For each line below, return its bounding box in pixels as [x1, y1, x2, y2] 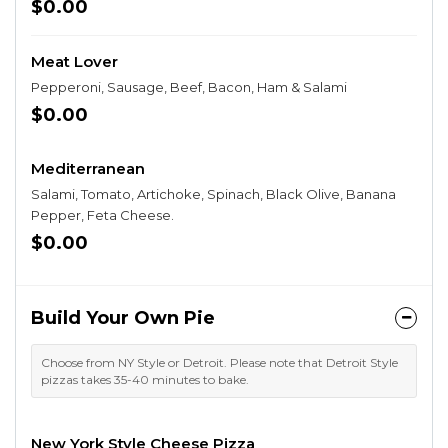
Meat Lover [31, 52, 118, 71]
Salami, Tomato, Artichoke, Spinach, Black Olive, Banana [31, 186, 396, 202]
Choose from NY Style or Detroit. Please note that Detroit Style [41, 355, 398, 370]
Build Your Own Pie [31, 307, 215, 329]
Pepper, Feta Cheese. [31, 207, 174, 223]
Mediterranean [31, 159, 145, 178]
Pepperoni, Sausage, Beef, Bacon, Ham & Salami [31, 79, 347, 95]
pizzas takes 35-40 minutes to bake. [41, 372, 249, 387]
